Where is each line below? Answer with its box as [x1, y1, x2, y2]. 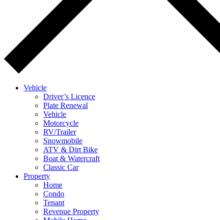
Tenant [43, 198, 64, 207]
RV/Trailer [43, 127, 76, 136]
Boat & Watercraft [43, 154, 100, 163]
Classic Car [43, 163, 79, 171]
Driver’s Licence [43, 92, 95, 101]
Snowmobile [43, 136, 82, 145]
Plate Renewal [43, 101, 88, 110]
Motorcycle [43, 118, 79, 127]
